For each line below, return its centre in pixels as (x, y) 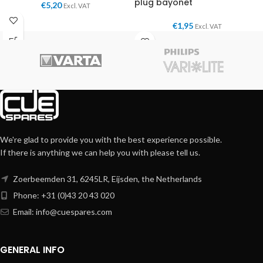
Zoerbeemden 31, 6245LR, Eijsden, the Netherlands (107, 179)
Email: (23, 212)
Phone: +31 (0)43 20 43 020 (63, 195)
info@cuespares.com (74, 212)
